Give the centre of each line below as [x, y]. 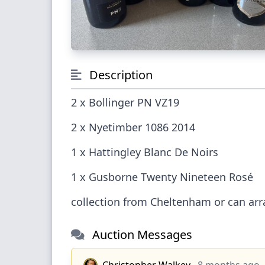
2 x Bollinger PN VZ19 [167, 102]
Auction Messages [141, 234]
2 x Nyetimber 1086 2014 [164, 127]
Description [119, 75]
